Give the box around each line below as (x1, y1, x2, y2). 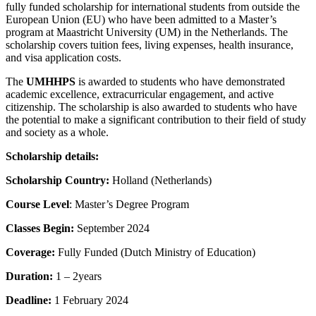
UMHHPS (23, 75, 75, 88)
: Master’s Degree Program (69, 198, 189, 211)
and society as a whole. (6, 126, 109, 139)
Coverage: (6, 246, 55, 259)
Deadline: (6, 294, 51, 307)
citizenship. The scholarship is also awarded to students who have (6, 101, 297, 114)
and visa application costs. (6, 51, 121, 64)
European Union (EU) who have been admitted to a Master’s (6, 13, 276, 26)
